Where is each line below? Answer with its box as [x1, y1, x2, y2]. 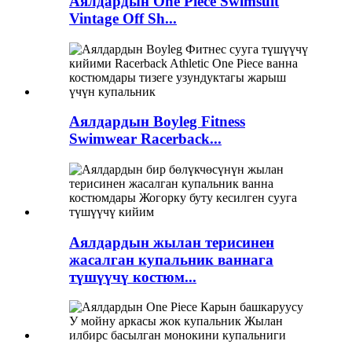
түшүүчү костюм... [69, 268, 196, 285]
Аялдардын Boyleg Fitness [69, 113, 245, 130]
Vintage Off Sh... [69, 9, 177, 27]
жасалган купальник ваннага [69, 251, 273, 268]
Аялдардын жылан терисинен [69, 233, 274, 251]
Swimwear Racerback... [69, 130, 222, 148]
